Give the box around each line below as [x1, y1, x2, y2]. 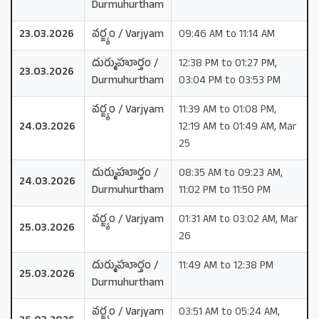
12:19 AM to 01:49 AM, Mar [179, 119, 297, 136]
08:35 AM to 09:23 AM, [179, 165, 283, 182]
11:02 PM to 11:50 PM [179, 182, 271, 199]
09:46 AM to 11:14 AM [179, 26, 275, 43]
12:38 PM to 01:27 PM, [179, 56, 277, 73]
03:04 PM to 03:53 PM [179, 73, 281, 90]
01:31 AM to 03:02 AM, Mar [179, 211, 298, 229]
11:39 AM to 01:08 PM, [179, 102, 276, 119]
